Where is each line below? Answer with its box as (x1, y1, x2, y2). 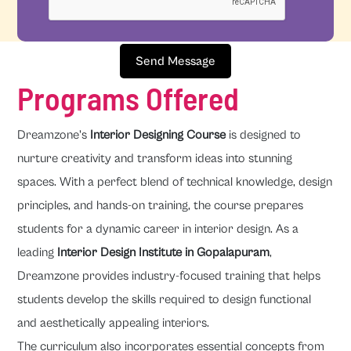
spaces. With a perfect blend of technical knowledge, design (17, 175, 333, 189)
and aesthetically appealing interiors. (17, 316, 210, 330)
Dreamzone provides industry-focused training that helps (17, 269, 321, 283)
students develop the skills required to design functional (17, 292, 312, 306)
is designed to (226, 128, 302, 142)
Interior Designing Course (90, 128, 226, 142)
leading (17, 245, 58, 259)
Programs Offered (17, 79, 240, 117)
